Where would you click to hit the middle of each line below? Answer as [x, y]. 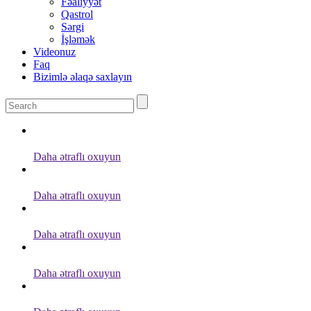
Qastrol [77, 14]
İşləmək [78, 39]
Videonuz [54, 52]
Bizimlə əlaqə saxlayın [83, 77]
